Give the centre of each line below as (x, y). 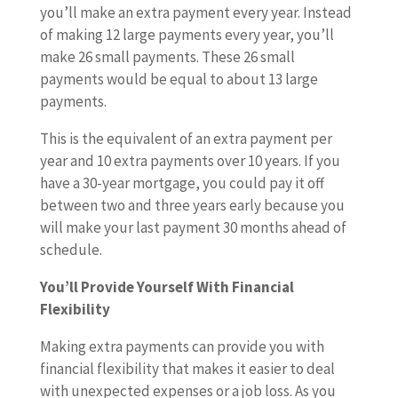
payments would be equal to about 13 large (179, 79)
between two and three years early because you (192, 205)
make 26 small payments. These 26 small (167, 57)
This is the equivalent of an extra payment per (186, 139)
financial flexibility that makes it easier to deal (187, 369)
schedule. (71, 250)
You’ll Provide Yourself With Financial (167, 287)
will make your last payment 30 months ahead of (193, 227)
